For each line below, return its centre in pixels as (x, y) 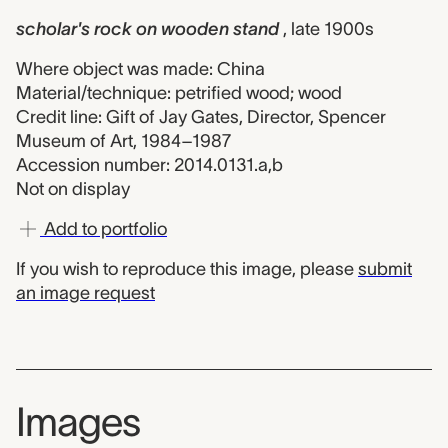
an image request (85, 293)
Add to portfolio (103, 229)
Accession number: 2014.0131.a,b (149, 165)
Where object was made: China (140, 69)
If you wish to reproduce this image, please (187, 269)
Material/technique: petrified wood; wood (179, 93)
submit (385, 269)
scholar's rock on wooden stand (147, 29)
